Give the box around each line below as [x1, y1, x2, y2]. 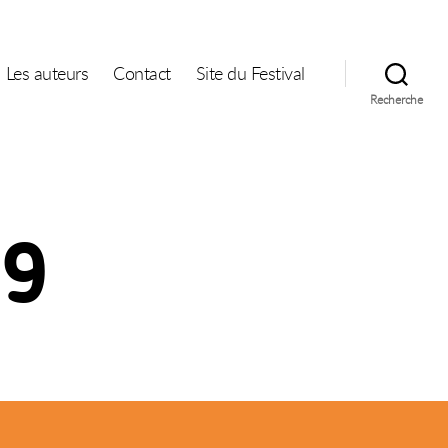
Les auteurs [5, 60, 89, 85]
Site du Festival [195, 60, 305, 85]
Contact [113, 60, 171, 85]
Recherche [370, 91, 423, 107]
